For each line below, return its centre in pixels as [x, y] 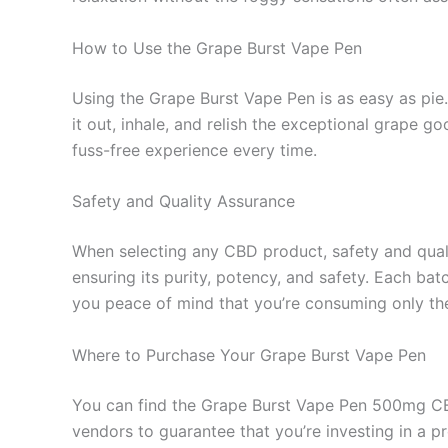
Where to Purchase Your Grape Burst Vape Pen [249, 354]
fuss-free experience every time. [194, 149]
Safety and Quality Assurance [183, 201]
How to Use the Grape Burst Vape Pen [217, 47]
